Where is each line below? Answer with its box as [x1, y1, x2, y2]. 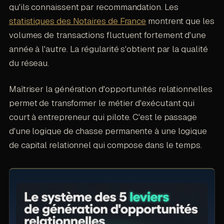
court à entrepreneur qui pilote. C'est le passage [8, 111, 197, 122]
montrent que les [146, 15, 214, 26]
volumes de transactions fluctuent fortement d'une [8, 29, 206, 40]
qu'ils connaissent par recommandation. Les [8, 1, 178, 12]
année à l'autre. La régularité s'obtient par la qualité [8, 43, 208, 54]
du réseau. [8, 57, 49, 68]
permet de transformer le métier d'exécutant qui [8, 97, 195, 108]
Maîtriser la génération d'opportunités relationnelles [8, 83, 212, 94]
